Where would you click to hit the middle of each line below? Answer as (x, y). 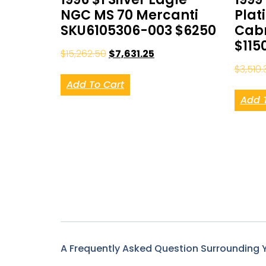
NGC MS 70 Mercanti (129, 15)
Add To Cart (95, 84)
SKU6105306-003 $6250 (138, 30)
